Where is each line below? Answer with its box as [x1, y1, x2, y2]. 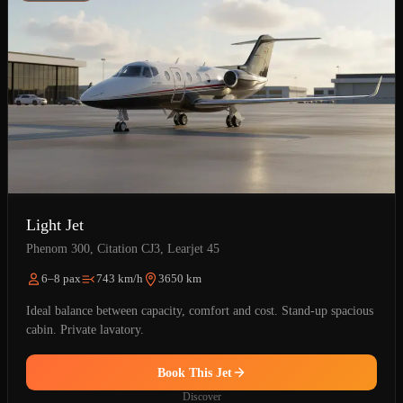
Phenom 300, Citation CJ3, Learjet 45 [26, 241, 219, 255]
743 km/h [96, 272, 143, 286]
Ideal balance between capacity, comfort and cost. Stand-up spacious [26, 303, 373, 318]
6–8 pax [41, 272, 81, 286]
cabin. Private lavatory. [26, 322, 144, 336]
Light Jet [26, 216, 84, 235]
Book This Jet [157, 364, 232, 380]
